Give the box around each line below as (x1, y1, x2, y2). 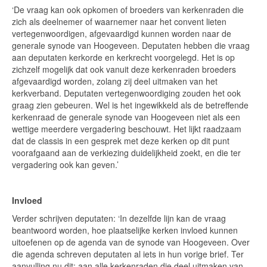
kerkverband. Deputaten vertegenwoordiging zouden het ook (12, 87, 241, 99)
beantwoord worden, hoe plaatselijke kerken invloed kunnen (12, 224, 238, 236)
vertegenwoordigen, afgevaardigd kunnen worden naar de (12, 27, 231, 39)
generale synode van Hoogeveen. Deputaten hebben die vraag (12, 39, 250, 51)
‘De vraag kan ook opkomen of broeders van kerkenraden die (12, 4, 244, 15)
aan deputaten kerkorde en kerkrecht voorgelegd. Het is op (12, 51, 235, 63)
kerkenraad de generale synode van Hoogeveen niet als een (12, 111, 240, 123)
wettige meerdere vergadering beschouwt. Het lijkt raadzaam (12, 123, 241, 135)
